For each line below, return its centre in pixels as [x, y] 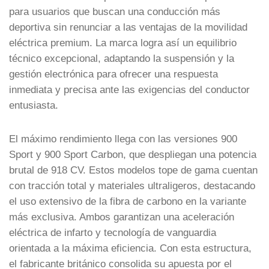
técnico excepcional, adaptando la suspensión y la [122, 58]
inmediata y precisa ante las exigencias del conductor [129, 89]
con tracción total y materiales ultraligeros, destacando [132, 185]
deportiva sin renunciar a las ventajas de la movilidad [128, 27]
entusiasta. [34, 105]
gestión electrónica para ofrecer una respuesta [113, 74]
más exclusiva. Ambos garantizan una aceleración [122, 216]
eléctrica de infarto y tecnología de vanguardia [113, 232]
